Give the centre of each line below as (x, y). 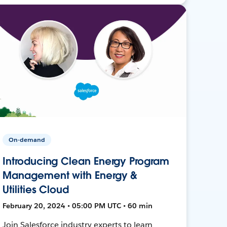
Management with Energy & (70, 175)
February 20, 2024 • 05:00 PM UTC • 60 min (78, 205)
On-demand (27, 139)
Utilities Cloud (36, 189)
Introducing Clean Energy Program (86, 161)
